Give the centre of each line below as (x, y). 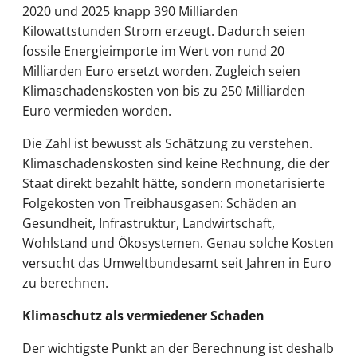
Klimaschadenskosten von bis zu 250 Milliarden (164, 90)
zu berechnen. (65, 282)
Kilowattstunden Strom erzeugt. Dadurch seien (164, 31)
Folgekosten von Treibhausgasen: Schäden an (159, 203)
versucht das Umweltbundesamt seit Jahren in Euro (177, 263)
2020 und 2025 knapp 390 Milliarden (130, 11)
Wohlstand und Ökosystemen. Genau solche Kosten (178, 243)
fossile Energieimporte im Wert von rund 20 (153, 51)
